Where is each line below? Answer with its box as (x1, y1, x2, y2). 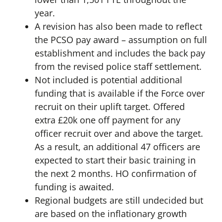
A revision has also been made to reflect (34, 20, 202, 33)
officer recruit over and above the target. (34, 127, 203, 140)
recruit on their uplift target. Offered (34, 101, 185, 113)
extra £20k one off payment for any (34, 114, 180, 126)
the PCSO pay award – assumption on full (34, 34, 207, 46)
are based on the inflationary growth (34, 208, 187, 220)
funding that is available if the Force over (34, 87, 205, 100)
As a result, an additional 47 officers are (34, 141, 200, 153)
